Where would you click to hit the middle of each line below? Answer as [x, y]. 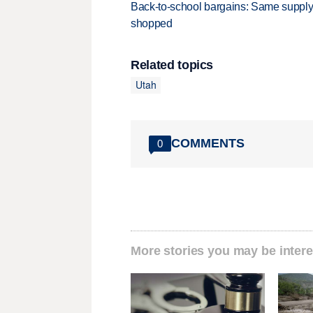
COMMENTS [208, 144]
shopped [152, 23]
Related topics [172, 65]
